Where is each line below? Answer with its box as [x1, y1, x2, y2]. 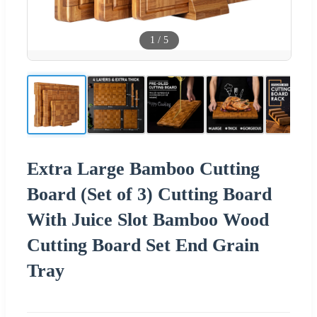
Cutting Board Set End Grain [27, 234, 259, 255]
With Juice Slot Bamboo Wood [27, 209, 269, 230]
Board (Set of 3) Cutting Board [27, 183, 272, 204]
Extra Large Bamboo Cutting [27, 158, 260, 179]
